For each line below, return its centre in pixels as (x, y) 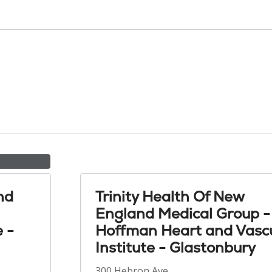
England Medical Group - (183, 213)
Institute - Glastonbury (175, 247)
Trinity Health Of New (170, 196)
